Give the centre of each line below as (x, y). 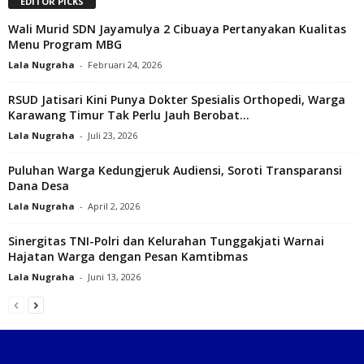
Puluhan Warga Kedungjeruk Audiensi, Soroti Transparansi (175, 170)
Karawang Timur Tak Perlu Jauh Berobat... (129, 115)
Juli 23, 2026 (113, 135)
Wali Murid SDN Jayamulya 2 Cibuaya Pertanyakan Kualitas (177, 28)
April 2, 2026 (114, 206)
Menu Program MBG (65, 44)
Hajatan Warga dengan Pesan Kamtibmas (128, 256)
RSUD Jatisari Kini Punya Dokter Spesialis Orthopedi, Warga (177, 99)
